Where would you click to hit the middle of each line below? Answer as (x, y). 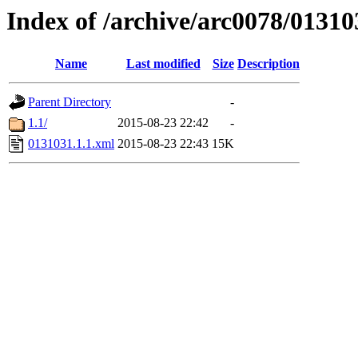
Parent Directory (70, 102)
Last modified (163, 64)
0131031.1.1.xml (71, 144)
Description (268, 64)
